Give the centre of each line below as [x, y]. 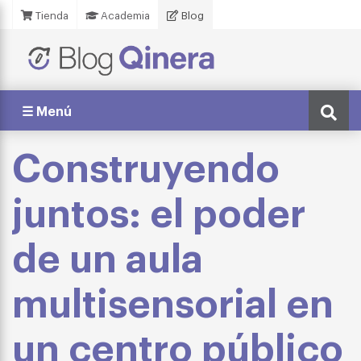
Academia [124, 15]
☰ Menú [47, 110]
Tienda [51, 15]
